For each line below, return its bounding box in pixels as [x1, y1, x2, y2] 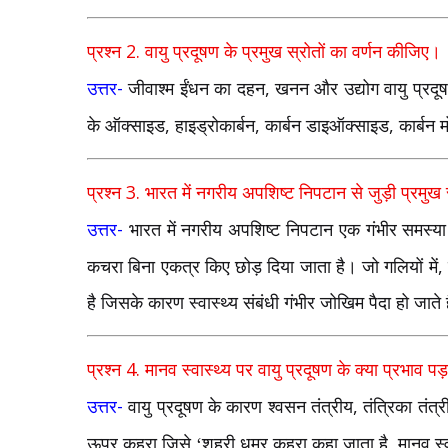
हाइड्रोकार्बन [175, 115, 255, 136]
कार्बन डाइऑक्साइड [265, 115, 389, 136]
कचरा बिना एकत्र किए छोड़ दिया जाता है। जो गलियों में [87, 256, 438, 277]
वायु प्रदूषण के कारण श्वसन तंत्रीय [128, 396, 353, 417]
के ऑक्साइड [87, 115, 165, 136]
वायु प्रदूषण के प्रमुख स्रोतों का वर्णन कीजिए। [145, 41, 441, 62]
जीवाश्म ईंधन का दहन [128, 78, 265, 99]
